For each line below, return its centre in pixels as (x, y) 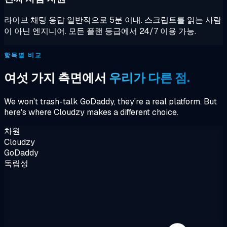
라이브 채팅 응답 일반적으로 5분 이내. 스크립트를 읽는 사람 (113, 20)
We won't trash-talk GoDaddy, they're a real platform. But (110, 102)
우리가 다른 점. (149, 78)
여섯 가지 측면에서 (56, 78)
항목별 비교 (23, 55)
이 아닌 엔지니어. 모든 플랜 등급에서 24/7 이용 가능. (100, 31)
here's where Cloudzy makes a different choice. (91, 112)
